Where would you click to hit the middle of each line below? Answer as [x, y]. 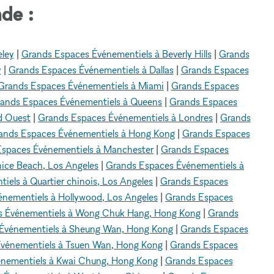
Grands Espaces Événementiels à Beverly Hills [116, 54]
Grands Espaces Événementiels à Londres [125, 117]
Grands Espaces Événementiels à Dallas [91, 69]
